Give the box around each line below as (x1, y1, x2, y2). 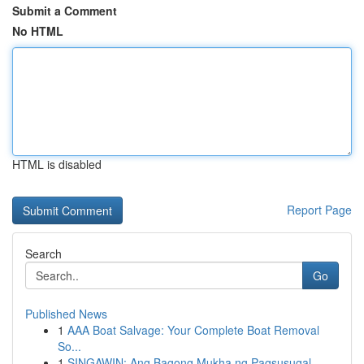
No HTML (12, 23, 63, 39)
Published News (25, 305, 107, 322)
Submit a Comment (12, 2, 117, 19)
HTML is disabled (12, 156, 102, 172)
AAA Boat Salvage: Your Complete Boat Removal (67, 322, 319, 338)
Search (25, 245, 62, 262)
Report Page (287, 201, 352, 218)
